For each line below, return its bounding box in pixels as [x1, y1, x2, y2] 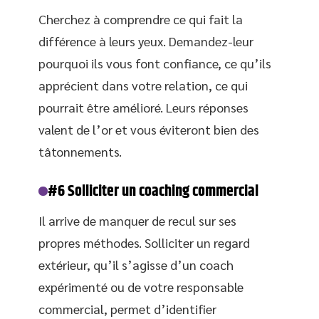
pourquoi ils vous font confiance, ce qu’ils [38, 54, 271, 71]
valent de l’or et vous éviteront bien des [38, 120, 259, 137]
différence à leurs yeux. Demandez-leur [38, 32, 253, 49]
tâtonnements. [38, 142, 122, 159]
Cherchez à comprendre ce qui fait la [38, 10, 243, 27]
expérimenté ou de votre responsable [38, 278, 244, 295]
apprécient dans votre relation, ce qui [38, 76, 248, 93]
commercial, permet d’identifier [38, 300, 216, 317]
